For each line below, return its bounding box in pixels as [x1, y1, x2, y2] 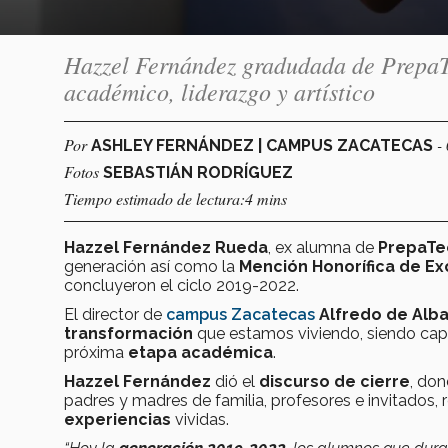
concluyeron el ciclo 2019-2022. [64, 275, 299, 295]
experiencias [64, 409, 171, 429]
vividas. [171, 409, 229, 429]
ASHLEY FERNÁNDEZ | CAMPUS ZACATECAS [91, 135, 437, 155]
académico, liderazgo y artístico [64, 74, 375, 107]
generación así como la [64, 256, 239, 276]
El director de [64, 304, 166, 324]
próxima [64, 342, 128, 362]
